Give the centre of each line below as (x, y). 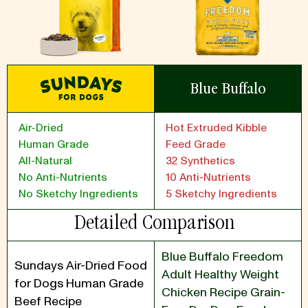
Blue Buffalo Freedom (222, 257)
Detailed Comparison (154, 225)
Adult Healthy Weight (220, 275)
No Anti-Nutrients (63, 177)
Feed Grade (196, 144)
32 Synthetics (200, 161)
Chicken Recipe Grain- (223, 293)
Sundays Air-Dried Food (81, 266)
